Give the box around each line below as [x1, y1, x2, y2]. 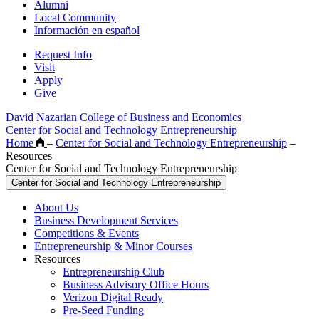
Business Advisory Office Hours [63, 278, 209, 291]
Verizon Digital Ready [63, 291, 163, 303]
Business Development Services [34, 214, 178, 226]
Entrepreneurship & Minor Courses [34, 239, 192, 252]
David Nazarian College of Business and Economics [6, 110, 241, 123]
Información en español [34, 23, 140, 36]
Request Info [34, 48, 92, 61]
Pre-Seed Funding [63, 303, 144, 316]
